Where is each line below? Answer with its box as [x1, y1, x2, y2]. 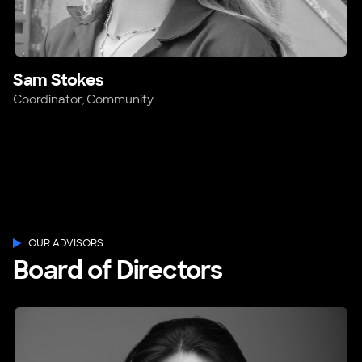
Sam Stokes [13, 69, 104, 91]
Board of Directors [13, 255, 223, 287]
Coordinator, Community [13, 92, 154, 107]
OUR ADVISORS [28, 237, 103, 250]
